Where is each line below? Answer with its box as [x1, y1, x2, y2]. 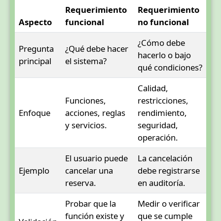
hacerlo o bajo [138, 49, 191, 61]
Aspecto [19, 16, 52, 28]
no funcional [138, 16, 189, 28]
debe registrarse [138, 164, 200, 176]
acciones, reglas [65, 107, 125, 118]
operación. [138, 131, 178, 143]
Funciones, [65, 94, 106, 106]
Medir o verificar [138, 197, 200, 209]
